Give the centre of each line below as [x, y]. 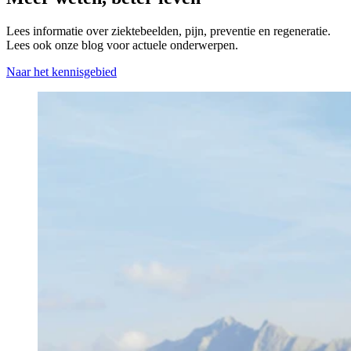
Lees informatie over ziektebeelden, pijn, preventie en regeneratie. [168, 31]
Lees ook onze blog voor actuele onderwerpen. [122, 45]
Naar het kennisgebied [62, 71]
